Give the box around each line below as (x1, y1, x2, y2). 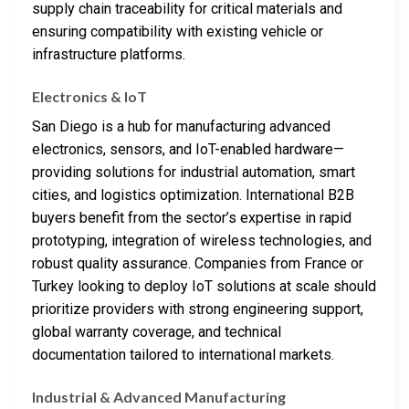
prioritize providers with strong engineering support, (32, 299, 363, 318)
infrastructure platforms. (32, 46, 185, 64)
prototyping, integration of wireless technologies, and (32, 231, 372, 249)
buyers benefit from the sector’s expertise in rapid (32, 208, 351, 226)
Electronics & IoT (32, 87, 147, 105)
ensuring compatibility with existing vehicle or (32, 23, 323, 41)
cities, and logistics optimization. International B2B (32, 185, 354, 204)
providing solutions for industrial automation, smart (32, 163, 355, 181)
